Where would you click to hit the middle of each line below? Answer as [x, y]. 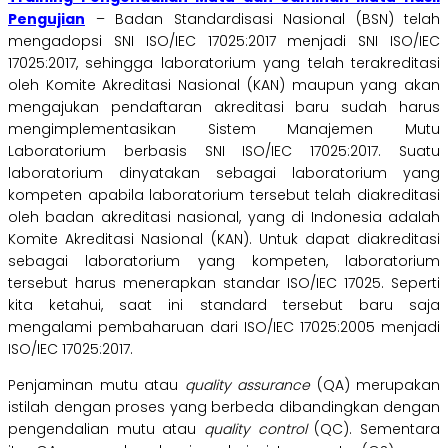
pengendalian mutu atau [106, 429]
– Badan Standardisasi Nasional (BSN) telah [262, 19]
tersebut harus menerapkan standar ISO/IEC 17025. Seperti [224, 283]
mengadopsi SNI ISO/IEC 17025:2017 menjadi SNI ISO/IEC [224, 41]
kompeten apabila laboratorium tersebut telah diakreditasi [224, 195]
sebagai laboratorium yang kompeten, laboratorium [224, 261]
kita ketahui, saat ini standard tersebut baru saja [224, 305]
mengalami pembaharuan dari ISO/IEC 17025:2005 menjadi [224, 327]
